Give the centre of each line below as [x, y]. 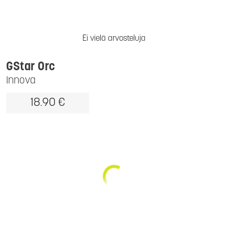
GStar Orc [31, 67]
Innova [21, 81]
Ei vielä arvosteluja [114, 39]
